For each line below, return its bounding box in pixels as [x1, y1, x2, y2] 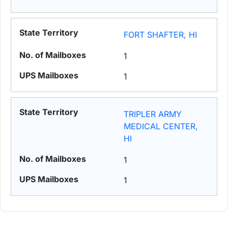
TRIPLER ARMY [124, 109, 182, 120]
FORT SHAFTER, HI [124, 30, 197, 40]
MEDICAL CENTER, [124, 121, 198, 132]
